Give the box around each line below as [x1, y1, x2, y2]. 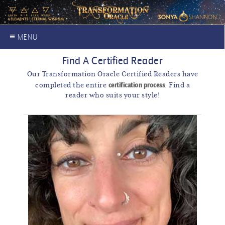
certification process [108, 81, 165, 89]
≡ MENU [10, 32, 38, 42]
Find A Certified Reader [62, 53, 163, 67]
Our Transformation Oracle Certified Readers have [27, 71, 198, 78]
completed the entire [35, 82, 108, 89]
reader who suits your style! [65, 92, 160, 99]
